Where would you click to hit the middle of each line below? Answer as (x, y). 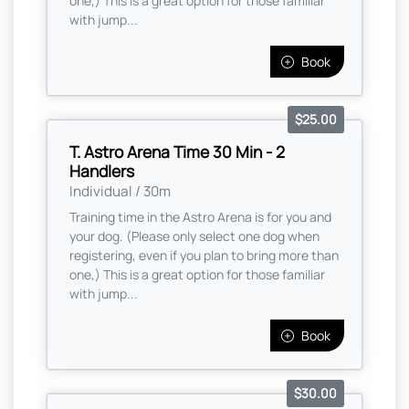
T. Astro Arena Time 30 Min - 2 (177, 151)
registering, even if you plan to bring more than (204, 255)
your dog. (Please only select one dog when (194, 236)
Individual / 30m (120, 191)
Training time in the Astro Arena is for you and (200, 216)
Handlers (102, 170)
